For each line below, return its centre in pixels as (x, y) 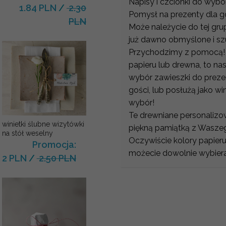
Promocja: (54, 145)
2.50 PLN (56, 158)
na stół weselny (27, 133)
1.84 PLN (38, 8)
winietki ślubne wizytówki (43, 124)
